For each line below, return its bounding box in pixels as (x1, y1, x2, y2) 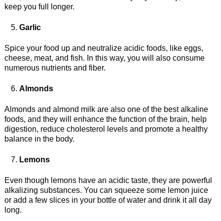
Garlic (19, 22, 41, 32)
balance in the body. (4, 134, 74, 144)
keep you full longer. (4, 1, 74, 11)
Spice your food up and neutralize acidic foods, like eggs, (4, 43, 203, 53)
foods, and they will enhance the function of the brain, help (4, 114, 207, 124)
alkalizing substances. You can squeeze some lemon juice (4, 185, 208, 195)
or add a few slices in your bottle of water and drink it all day (4, 195, 212, 205)
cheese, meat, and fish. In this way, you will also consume (4, 53, 205, 63)
